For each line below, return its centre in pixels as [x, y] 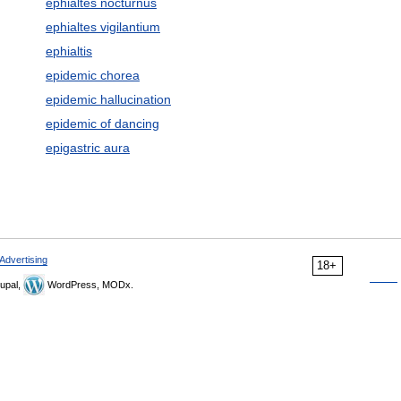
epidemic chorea [92, 75]
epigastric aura [87, 148]
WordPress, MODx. [89, 285]
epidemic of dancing [102, 124]
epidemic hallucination [108, 99]
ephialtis [68, 51]
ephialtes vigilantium [102, 27]
